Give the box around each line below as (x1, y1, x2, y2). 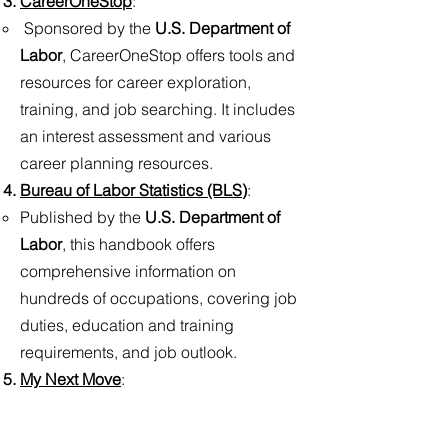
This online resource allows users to (20, 396, 275, 416)
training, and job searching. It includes (20, 99, 295, 119)
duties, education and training (20, 315, 234, 335)
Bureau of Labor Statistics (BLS (20, 180, 242, 200)
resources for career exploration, (20, 72, 251, 92)
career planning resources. (20, 153, 213, 173)
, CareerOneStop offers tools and (62, 45, 295, 65)
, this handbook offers (62, 234, 215, 254)
